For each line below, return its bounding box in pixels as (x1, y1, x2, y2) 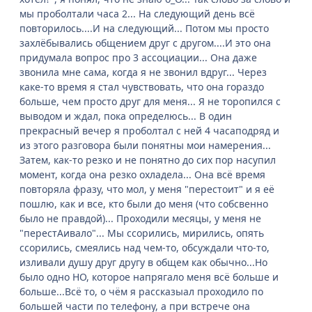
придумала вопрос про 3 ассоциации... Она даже (19, 51, 257, 65)
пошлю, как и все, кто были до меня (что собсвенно (19, 197, 268, 211)
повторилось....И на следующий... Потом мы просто (19, 22, 269, 36)
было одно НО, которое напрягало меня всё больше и (19, 270, 279, 284)
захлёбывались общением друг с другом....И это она (19, 36, 271, 50)
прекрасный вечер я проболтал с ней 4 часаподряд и (19, 124, 279, 138)
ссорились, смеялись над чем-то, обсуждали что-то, (19, 241, 270, 255)
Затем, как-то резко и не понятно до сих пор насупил (19, 153, 276, 167)
